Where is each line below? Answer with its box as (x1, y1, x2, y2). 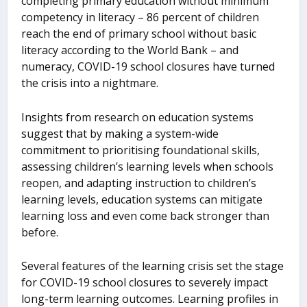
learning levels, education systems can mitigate (21, 191, 263, 207)
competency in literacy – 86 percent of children (21, 10, 260, 25)
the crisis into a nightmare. (21, 75, 159, 91)
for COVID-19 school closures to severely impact (21, 275, 269, 291)
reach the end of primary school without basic (21, 26, 257, 42)
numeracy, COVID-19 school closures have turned (21, 59, 275, 75)
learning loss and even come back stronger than (21, 208, 270, 223)
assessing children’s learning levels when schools (21, 158, 274, 174)
